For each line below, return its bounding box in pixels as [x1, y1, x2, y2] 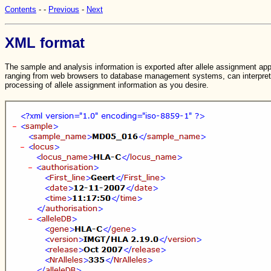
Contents [5, 5, 36, 14]
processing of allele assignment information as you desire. [5, 80, 209, 90]
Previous [48, 5, 79, 14]
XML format [5, 34, 85, 51]
